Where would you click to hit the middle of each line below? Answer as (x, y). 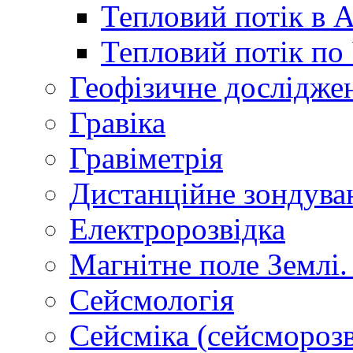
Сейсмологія (152, 300)
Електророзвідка (177, 229)
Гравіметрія (146, 158)
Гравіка (117, 123)
